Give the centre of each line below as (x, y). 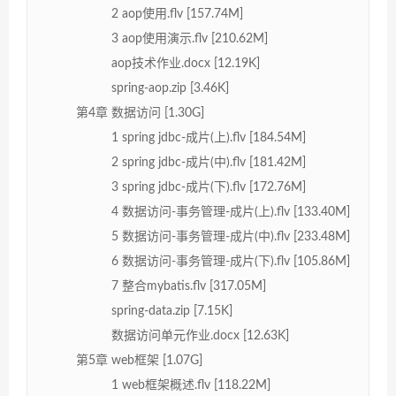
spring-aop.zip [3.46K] (170, 88)
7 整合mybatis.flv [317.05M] (189, 286)
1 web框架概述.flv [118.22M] (191, 385)
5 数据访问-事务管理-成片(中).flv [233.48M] (231, 236)
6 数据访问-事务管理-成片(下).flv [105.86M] (231, 261)
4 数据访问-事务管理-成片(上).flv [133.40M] (231, 212)
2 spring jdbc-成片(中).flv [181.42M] (209, 162)
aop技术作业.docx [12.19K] (186, 63)
